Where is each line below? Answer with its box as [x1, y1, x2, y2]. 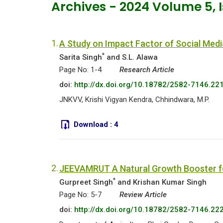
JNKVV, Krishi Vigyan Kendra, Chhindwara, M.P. [59, 95, 210, 104]
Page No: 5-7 [59, 190, 102, 199]
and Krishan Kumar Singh [115, 178, 207, 187]
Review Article [119, 190, 167, 199]
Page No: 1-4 [59, 65, 102, 74]
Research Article [119, 65, 174, 74]
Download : [74, 120, 114, 129]
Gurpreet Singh [59, 178, 113, 187]
